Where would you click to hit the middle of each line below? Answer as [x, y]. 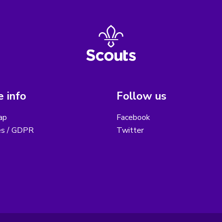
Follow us [141, 96]
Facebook [133, 118]
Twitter [130, 131]
